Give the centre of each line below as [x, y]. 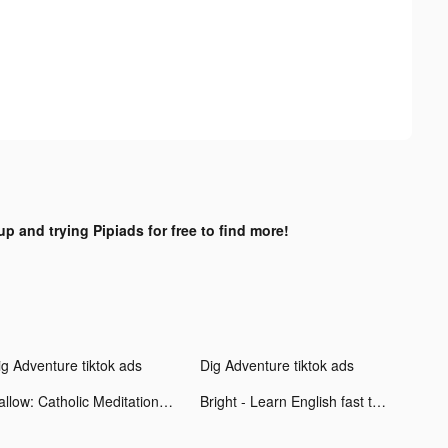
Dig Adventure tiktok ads [276, 364]
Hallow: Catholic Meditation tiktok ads [165, 400]
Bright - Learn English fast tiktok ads [378, 400]
